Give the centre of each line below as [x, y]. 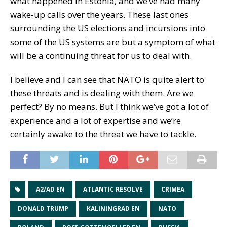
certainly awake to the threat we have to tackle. [103, 134]
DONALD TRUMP [43, 209]
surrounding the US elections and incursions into [108, 28]
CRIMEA [173, 190]
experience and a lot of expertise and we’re [96, 121]
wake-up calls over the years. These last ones [99, 15]
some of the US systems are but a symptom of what [113, 42]
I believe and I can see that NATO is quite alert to [107, 80]
